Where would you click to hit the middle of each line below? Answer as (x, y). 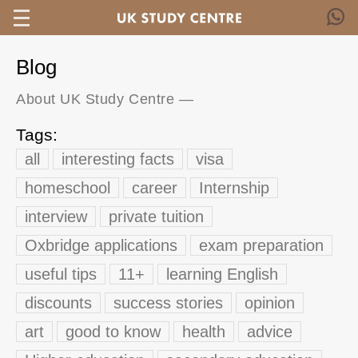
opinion (270, 303)
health (204, 332)
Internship (234, 188)
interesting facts (118, 159)
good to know (113, 332)
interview (56, 217)
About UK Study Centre (95, 99)
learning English (222, 274)
